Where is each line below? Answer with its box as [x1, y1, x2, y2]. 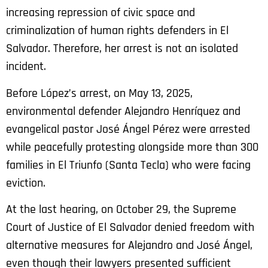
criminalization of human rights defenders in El [6, 23, 229, 39]
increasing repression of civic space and [6, 5, 195, 21]
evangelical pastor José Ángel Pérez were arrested [6, 121, 250, 137]
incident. [6, 59, 46, 75]
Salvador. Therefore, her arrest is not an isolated [6, 41, 238, 57]
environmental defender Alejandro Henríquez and [6, 103, 240, 119]
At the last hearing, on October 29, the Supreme [6, 202, 236, 218]
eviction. [6, 175, 45, 191]
